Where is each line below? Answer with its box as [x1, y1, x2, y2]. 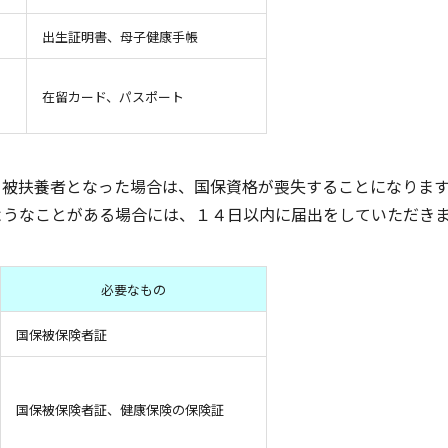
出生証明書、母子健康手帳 [41, 27, 198, 46]
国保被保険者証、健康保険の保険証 [15, 400, 224, 419]
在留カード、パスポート [41, 87, 184, 106]
